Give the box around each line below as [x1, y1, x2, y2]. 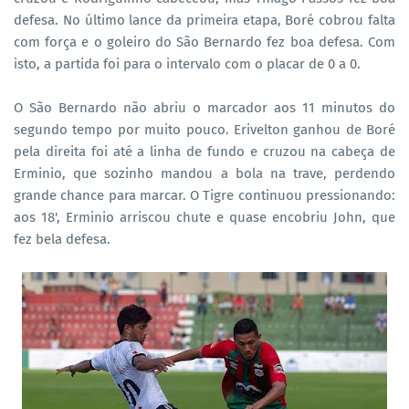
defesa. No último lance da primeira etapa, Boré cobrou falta [14, 11, 395, 28]
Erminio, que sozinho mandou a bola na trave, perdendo [14, 164, 395, 182]
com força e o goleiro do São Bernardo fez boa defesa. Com [14, 33, 395, 50]
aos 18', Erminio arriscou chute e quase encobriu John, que [14, 208, 395, 225]
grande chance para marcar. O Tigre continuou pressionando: [14, 186, 395, 204]
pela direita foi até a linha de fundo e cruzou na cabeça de [14, 142, 395, 160]
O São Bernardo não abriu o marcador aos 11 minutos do [14, 99, 395, 116]
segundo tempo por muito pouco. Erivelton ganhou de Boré [14, 121, 395, 138]
